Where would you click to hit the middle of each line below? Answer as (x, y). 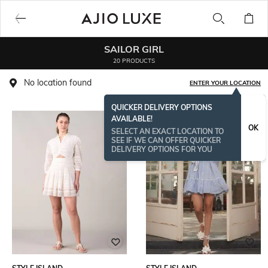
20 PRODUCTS (134, 60)
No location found (58, 83)
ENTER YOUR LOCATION (225, 83)
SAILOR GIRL (134, 49)
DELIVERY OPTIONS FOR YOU (162, 149)
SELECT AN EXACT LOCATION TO (167, 131)
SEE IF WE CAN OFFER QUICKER (166, 140)
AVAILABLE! (132, 119)
